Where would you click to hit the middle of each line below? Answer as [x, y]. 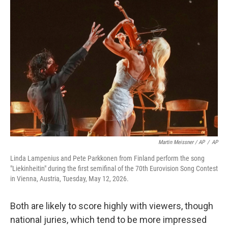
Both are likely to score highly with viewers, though [112, 206]
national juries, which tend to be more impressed [108, 220]
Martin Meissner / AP [181, 142]
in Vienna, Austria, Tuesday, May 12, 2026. [69, 179]
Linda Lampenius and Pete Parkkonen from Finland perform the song [107, 158]
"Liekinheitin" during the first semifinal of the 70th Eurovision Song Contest [114, 168]
